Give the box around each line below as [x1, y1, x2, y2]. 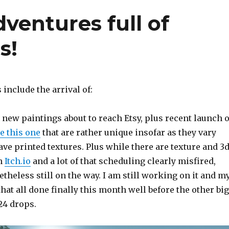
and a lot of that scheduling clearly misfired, [30, 156, 216, 167]
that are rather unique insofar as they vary [40, 127, 216, 138]
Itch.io [4, 156, 31, 167]
